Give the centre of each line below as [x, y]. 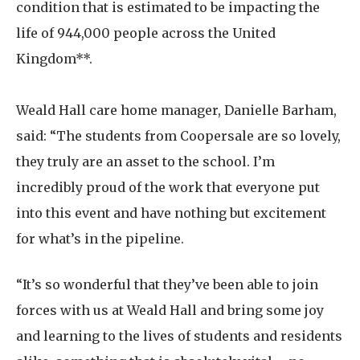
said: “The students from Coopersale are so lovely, [178, 136]
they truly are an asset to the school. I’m [145, 162]
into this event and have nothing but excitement [171, 213]
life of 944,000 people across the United [146, 33]
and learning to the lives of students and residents [179, 336]
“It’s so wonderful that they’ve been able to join [167, 285]
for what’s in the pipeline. [102, 239]
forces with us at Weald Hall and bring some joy [170, 311]
